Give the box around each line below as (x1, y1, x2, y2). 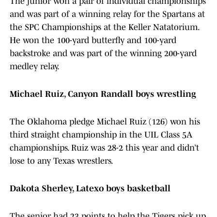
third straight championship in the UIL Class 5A (10, 130, 192, 140)
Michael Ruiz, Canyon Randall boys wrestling (10, 89, 196, 99)
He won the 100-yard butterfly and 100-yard (10, 35, 176, 46)
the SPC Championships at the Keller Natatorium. (10, 22, 199, 32)
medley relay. (10, 62, 60, 72)
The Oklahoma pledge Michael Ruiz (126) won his (10, 117, 200, 127)
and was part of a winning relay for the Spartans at (10, 9, 205, 19)
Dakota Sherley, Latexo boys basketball (10, 184, 173, 194)
